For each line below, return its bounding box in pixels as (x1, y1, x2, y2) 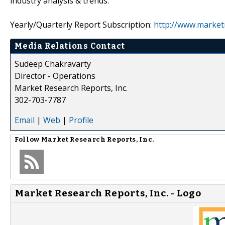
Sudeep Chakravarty (15, 58, 91, 69)
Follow (15, 135, 41, 144)
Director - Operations (15, 70, 95, 81)
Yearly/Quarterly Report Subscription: (10, 19, 154, 30)
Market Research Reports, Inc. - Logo (15, 187, 202, 199)
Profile (69, 114, 93, 126)
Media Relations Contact (15, 41, 125, 51)
